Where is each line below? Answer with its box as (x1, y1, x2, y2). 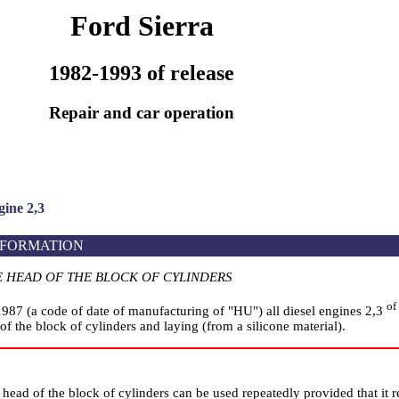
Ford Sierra (69, 10, 214, 42)
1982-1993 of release (49, 61, 234, 85)
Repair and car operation (49, 103, 234, 123)
